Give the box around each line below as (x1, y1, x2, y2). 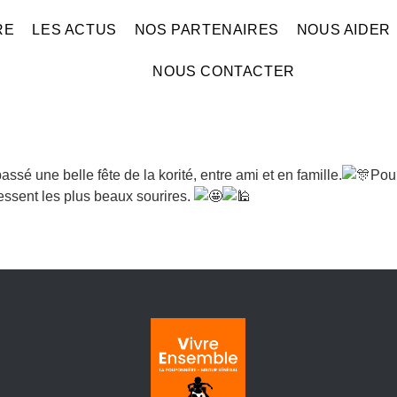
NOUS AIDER (296, 22, 391, 37)
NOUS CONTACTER (152, 64, 295, 79)
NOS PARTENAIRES (134, 22, 279, 37)
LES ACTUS (32, 22, 117, 37)
